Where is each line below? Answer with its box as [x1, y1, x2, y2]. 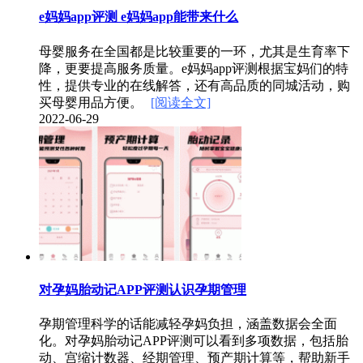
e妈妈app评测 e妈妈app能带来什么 [39, 10, 238, 24]
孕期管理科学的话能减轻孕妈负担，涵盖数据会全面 [39, 316, 337, 331]
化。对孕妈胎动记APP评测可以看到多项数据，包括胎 [39, 333, 348, 348]
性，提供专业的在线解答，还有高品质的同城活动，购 [39, 78, 350, 92]
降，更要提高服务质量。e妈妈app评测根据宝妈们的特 [39, 61, 348, 75]
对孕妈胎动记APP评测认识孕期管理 [39, 282, 246, 297]
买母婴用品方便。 [39, 95, 143, 109]
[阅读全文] [151, 95, 211, 109]
